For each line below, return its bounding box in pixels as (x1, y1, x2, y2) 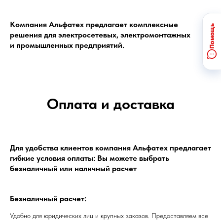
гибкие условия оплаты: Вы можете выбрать (10, 153, 169, 163)
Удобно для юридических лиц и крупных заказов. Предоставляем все (10, 212, 208, 220)
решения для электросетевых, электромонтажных (10, 30, 190, 39)
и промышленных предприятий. (10, 40, 124, 50)
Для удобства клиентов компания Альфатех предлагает (10, 143, 211, 152)
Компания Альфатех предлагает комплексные (10, 20, 178, 29)
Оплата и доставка (46, 95, 175, 112)
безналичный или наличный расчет (10, 164, 137, 173)
